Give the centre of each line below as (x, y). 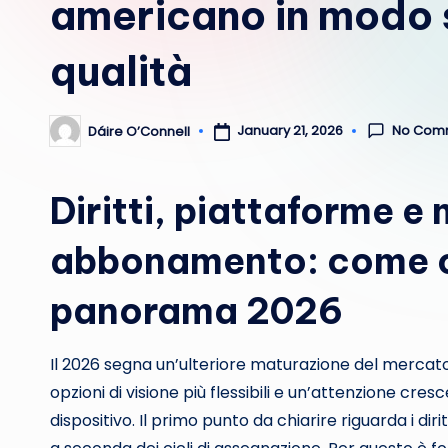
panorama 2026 (196, 311)
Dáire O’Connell (139, 131)
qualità (121, 71)
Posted (72, 137)
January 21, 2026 (289, 131)
